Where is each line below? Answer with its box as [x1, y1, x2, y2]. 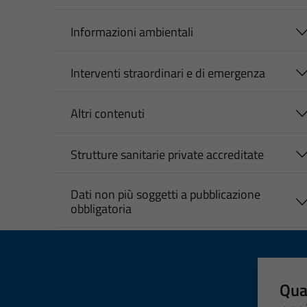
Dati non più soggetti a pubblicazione [70, 185, 260, 204]
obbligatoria [70, 199, 132, 219]
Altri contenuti [70, 104, 145, 123]
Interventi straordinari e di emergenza [70, 63, 265, 82]
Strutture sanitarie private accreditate [70, 145, 264, 164]
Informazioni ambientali [70, 23, 193, 42]
